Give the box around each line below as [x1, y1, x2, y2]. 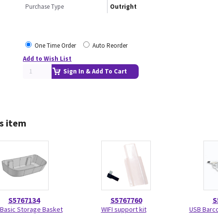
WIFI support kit [101, 205, 146, 214]
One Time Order [35, 41, 76, 50]
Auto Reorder [92, 41, 127, 50]
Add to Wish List [23, 54, 72, 63]
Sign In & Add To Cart [63, 67, 127, 75]
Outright [110, 2, 137, 11]
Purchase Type [25, 2, 64, 11]
